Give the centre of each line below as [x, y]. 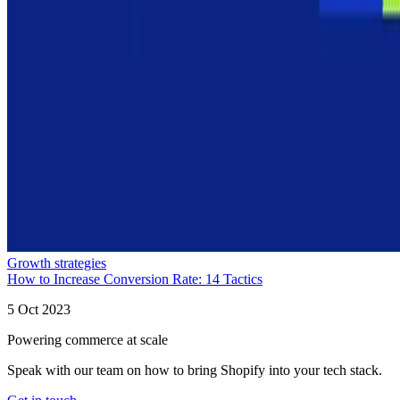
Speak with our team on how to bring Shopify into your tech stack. [195, 371]
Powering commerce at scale [87, 340]
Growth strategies [57, 263]
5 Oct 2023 [39, 310]
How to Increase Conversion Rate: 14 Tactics [135, 279]
